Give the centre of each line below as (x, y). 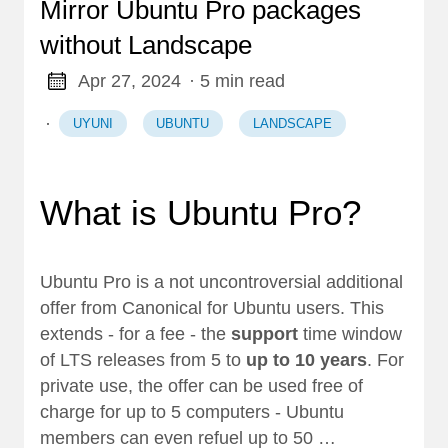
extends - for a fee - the (135, 333)
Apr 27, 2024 (129, 80)
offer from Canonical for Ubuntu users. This (212, 307)
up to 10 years (306, 359)
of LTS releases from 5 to (143, 359)
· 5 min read (236, 80)
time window (350, 333)
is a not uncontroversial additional (267, 281)
